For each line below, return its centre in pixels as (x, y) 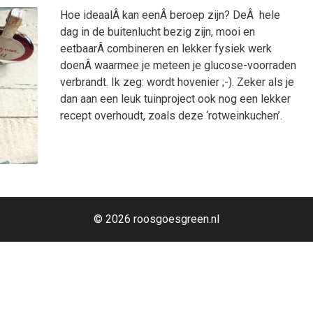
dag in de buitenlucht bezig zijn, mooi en (158, 32)
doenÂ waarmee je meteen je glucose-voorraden (178, 66)
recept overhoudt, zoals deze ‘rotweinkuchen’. (171, 116)
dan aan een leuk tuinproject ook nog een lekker (175, 99)
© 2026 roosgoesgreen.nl (156, 219)
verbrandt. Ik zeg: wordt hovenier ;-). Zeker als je (177, 82)
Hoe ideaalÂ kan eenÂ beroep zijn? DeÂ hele (170, 15)
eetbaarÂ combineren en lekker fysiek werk (166, 49)
